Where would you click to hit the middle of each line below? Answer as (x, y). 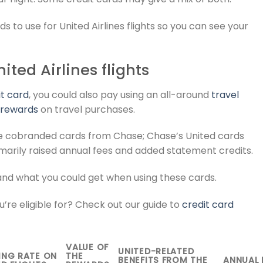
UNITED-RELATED (156, 251)
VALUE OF (87, 247)
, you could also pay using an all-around (120, 95)
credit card (208, 204)
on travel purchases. (87, 109)
